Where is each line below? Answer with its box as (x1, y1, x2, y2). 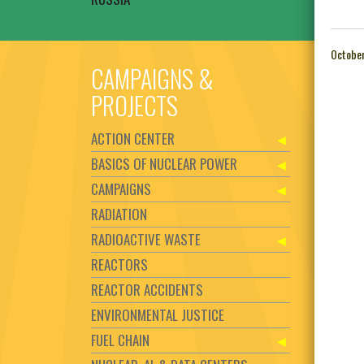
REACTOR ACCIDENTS (91, 279, 203, 301)
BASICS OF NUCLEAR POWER (91, 154, 237, 175)
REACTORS (91, 254, 148, 275)
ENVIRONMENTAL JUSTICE (91, 305, 224, 326)
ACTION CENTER (91, 128, 175, 149)
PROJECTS (91, 87, 178, 124)
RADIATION (91, 204, 147, 225)
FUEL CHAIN (91, 330, 149, 351)
